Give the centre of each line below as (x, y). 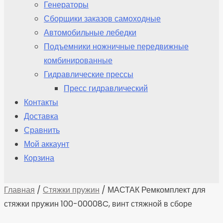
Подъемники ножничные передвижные (116, 46)
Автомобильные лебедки (90, 32)
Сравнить (42, 130)
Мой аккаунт (47, 144)
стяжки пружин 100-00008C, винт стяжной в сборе (98, 204)
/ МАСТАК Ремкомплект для (153, 190)
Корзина (39, 158)
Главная (19, 190)
